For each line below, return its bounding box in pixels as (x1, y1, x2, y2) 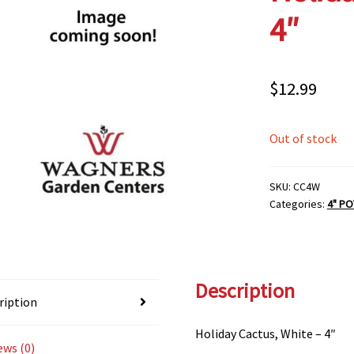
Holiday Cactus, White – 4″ (195, 325, 337, 341)
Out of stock (269, 130, 337, 146)
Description (195, 277, 296, 303)
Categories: (269, 197, 327, 212)
